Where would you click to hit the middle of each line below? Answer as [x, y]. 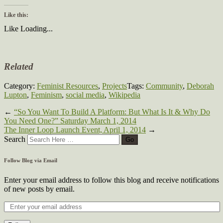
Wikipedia [124, 95]
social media [85, 95]
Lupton [15, 95]
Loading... [37, 29]
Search [15, 139]
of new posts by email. [39, 189]
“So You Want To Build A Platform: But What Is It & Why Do [112, 111]
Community [164, 86]
